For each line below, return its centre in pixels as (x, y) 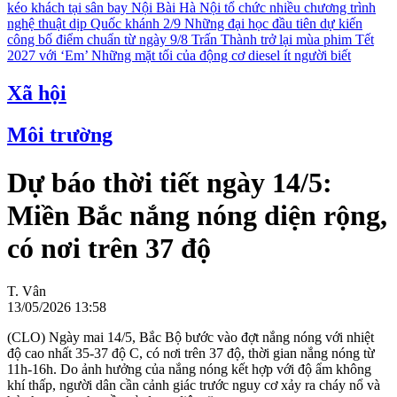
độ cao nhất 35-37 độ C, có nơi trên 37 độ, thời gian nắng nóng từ (191, 354)
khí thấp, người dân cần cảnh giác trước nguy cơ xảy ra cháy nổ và (194, 385)
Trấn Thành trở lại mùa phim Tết (283, 40)
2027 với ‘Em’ (49, 56)
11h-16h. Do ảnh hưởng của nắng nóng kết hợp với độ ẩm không (189, 370)
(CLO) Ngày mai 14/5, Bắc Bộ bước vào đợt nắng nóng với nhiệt (191, 338)
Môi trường (60, 135)
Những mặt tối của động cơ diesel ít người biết (221, 56)
